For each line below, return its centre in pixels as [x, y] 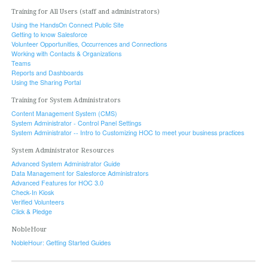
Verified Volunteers [37, 202]
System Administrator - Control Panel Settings [76, 123]
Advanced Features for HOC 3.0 [57, 183]
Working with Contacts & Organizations [66, 53]
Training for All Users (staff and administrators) [85, 11]
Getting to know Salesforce [49, 34]
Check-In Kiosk [32, 193]
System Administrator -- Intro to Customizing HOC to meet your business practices [127, 132]
